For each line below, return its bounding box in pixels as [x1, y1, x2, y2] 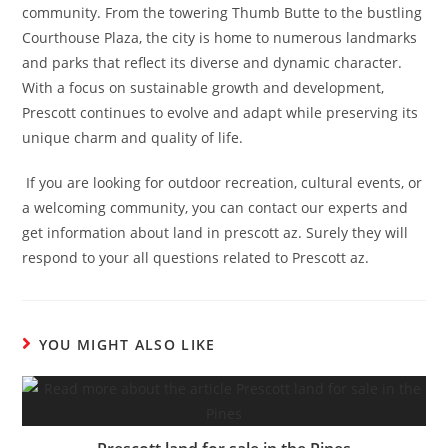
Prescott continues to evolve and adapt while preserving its [22, 102, 419, 122]
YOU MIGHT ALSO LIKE [38, 334, 216, 354]
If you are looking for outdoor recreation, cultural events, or [22, 172, 423, 192]
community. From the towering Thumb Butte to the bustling [22, 2, 423, 22]
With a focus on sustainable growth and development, [22, 77, 385, 97]
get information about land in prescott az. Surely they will [22, 222, 409, 242]
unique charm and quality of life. [22, 127, 244, 147]
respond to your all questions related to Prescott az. [22, 247, 370, 267]
